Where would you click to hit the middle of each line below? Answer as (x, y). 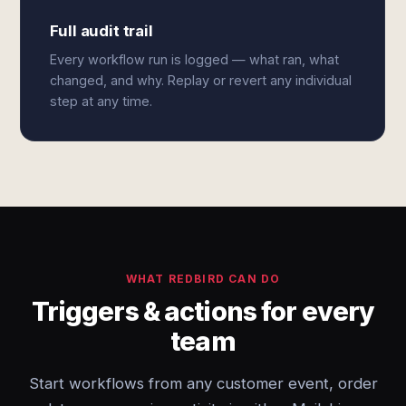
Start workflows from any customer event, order (203, 383)
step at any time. (101, 101)
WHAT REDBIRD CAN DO (203, 279)
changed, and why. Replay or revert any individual (201, 80)
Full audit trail (101, 31)
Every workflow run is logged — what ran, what (195, 59)
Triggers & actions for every (203, 311)
